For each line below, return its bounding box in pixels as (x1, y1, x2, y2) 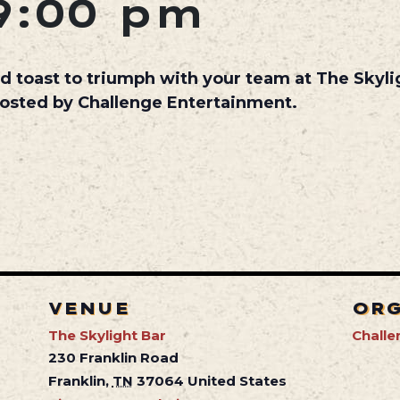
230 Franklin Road (47, 348, 179, 366)
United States (187, 371, 287, 389)
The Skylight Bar (47, 326, 166, 344)
